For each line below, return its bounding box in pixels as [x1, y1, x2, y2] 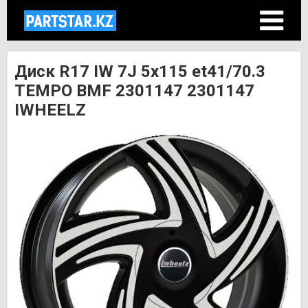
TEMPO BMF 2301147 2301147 [14, 81, 254, 100]
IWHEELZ [14, 100, 86, 120]
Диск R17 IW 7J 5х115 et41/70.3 [14, 62, 265, 81]
